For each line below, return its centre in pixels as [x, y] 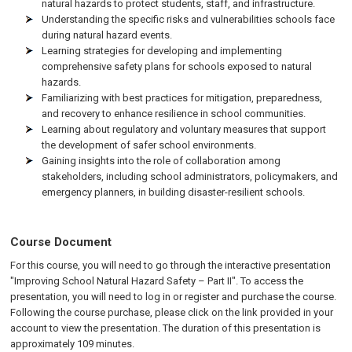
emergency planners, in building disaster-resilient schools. [174, 192]
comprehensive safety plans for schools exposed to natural [177, 66]
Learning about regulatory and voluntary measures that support [184, 129]
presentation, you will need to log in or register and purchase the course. [174, 297]
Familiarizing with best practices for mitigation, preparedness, [182, 98]
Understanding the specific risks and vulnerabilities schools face [189, 19]
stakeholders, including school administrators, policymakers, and [190, 176]
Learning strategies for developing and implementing [162, 51]
